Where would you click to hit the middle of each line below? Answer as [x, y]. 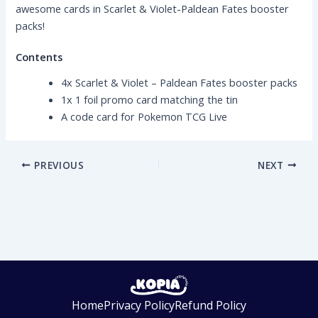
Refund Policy [210, 305]
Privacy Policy [139, 305]
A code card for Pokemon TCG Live [144, 116]
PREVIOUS [57, 165]
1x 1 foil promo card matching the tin [150, 99]
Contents [39, 57]
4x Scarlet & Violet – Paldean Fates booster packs [180, 82]
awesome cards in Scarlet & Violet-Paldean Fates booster [153, 9]
